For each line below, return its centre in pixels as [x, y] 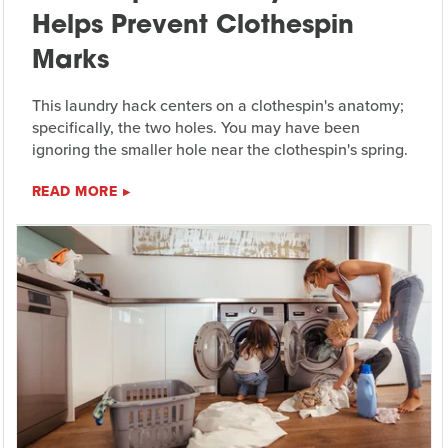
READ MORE [74, 192]
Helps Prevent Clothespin [192, 27]
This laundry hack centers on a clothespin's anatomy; [217, 106]
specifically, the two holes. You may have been [195, 128]
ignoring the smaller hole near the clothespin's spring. [219, 150]
